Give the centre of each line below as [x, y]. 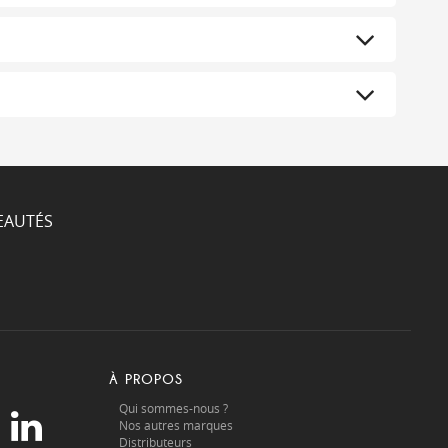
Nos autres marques [175, 425]
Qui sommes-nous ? [173, 408]
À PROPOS [145, 379]
